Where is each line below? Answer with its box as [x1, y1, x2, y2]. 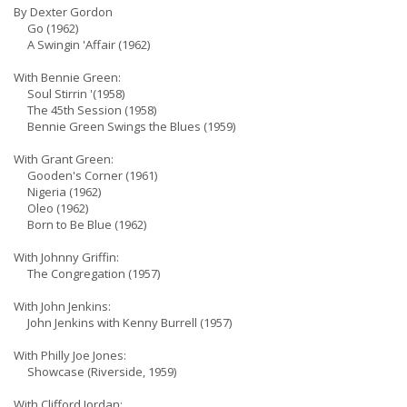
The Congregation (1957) [14, 265, 160, 282]
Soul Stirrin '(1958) [14, 85, 124, 102]
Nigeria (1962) [14, 184, 101, 200]
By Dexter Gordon [14, 4, 113, 20]
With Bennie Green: [14, 69, 121, 85]
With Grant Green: [14, 151, 114, 167]
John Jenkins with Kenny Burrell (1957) [14, 314, 232, 331]
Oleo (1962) [14, 200, 88, 216]
